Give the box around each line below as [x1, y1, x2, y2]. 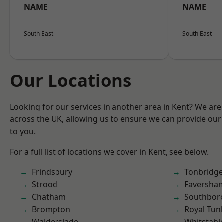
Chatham [32, 191, 66, 202]
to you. [10, 126, 36, 137]
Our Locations [10, 68, 131, 92]
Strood [32, 179, 57, 190]
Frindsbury [32, 166, 72, 177]
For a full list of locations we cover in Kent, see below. [10, 146, 209, 157]
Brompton [32, 204, 70, 215]
